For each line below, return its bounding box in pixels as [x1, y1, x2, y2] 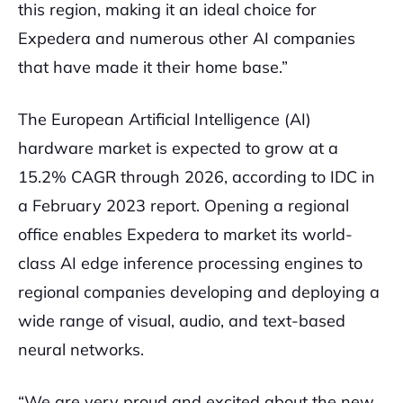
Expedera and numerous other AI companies [18, 28, 355, 49]
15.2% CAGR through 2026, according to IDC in [18, 166, 375, 187]
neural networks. [18, 339, 144, 360]
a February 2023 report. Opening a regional [18, 195, 349, 216]
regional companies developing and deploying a [18, 282, 380, 302]
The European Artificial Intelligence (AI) [18, 109, 311, 130]
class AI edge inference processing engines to [18, 253, 363, 273]
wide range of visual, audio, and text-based [18, 310, 345, 331]
